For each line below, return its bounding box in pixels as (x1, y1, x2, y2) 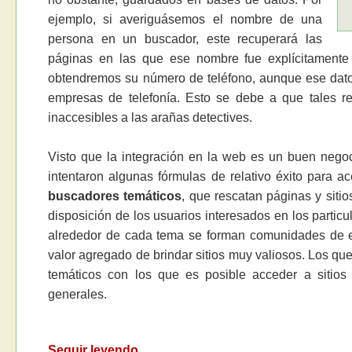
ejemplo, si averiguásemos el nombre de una (48, 13, 322, 27)
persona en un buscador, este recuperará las (48, 32, 322, 46)
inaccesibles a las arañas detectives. (48, 111, 253, 125)
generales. (48, 288, 108, 302)
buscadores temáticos (48, 189, 182, 203)
